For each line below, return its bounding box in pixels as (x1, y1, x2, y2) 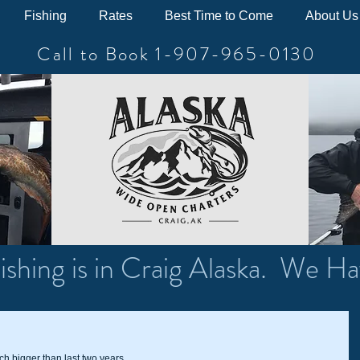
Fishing (24, 9, 67, 22)
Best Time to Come (165, 9, 273, 22)
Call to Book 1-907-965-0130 (37, 41, 317, 67)
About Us (305, 9, 358, 22)
